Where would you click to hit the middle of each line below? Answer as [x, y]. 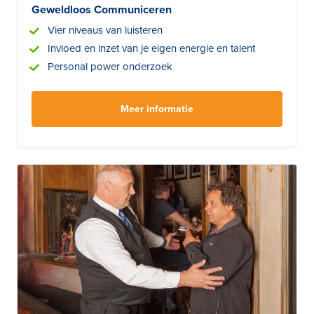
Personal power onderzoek [110, 67]
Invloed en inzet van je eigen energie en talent [151, 49]
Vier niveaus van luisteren [105, 30]
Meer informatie [157, 109]
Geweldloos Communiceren [102, 10]
